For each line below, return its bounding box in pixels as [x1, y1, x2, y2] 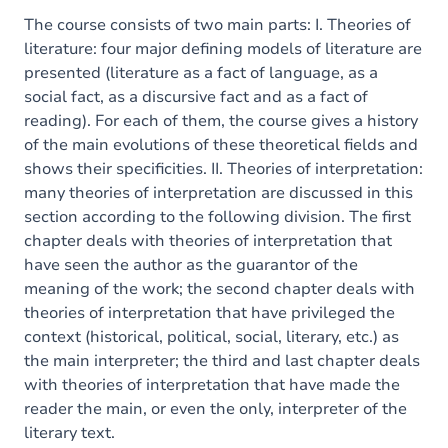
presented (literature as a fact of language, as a [24, 62, 378, 84]
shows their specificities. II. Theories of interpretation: [24, 158, 423, 180]
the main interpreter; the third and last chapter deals [24, 350, 420, 372]
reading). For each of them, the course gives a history [24, 110, 418, 132]
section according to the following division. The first [24, 206, 411, 228]
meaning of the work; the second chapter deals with [24, 278, 415, 300]
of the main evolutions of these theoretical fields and [24, 134, 418, 156]
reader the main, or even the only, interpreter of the [24, 398, 407, 420]
